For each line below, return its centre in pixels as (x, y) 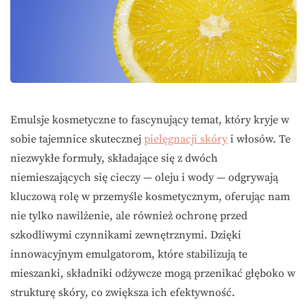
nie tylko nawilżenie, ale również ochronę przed (129, 216)
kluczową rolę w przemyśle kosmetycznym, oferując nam (150, 197)
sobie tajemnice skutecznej (77, 139)
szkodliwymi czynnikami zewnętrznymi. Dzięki (126, 235)
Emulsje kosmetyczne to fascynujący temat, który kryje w (150, 120)
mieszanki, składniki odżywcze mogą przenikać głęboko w (153, 274)
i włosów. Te (259, 139)
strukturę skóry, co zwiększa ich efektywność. (123, 293)
